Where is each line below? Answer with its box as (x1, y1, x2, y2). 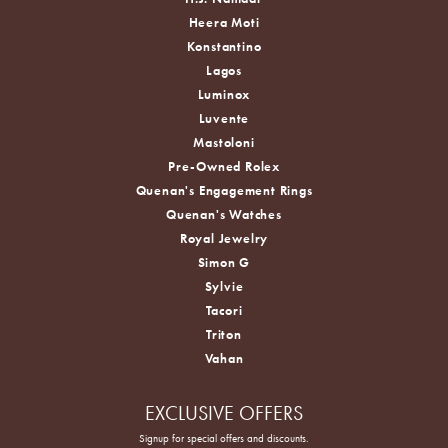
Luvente (198, 110, 250, 128)
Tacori (205, 302, 243, 320)
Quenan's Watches (166, 206, 282, 224)
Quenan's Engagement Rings (135, 182, 313, 200)
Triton (206, 326, 242, 344)
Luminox (197, 86, 251, 104)
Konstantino (186, 38, 262, 56)
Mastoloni (193, 134, 255, 152)
